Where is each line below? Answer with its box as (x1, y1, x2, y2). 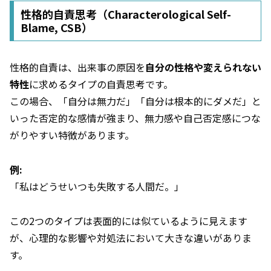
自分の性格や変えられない (145, 60, 261, 75)
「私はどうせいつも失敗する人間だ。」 (10, 179, 184, 194)
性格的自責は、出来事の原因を (10, 60, 145, 75)
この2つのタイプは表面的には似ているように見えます (10, 213, 247, 228)
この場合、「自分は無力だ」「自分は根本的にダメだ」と (10, 94, 261, 109)
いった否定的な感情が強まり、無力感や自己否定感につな (10, 111, 261, 126)
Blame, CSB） (20, 19, 93, 36)
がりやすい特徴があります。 (10, 128, 134, 143)
